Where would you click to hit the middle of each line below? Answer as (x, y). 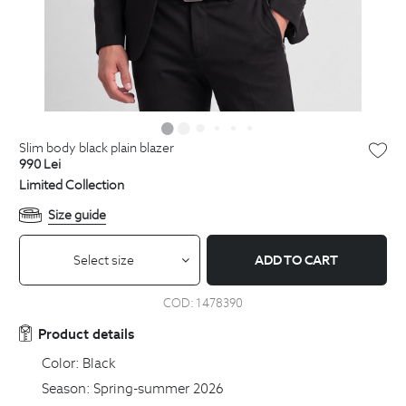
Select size (104, 260)
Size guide (77, 214)
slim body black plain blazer (100, 148)
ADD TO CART (297, 261)
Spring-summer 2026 (158, 387)
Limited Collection (72, 184)
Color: (60, 363)
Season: (66, 387)
